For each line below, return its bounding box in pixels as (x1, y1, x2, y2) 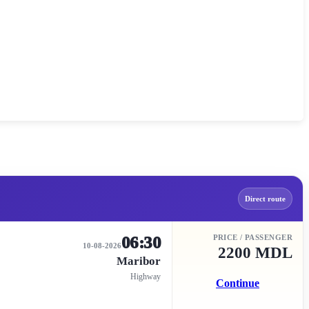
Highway (130, 271, 161, 281)
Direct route (245, 194, 286, 203)
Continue (216, 277, 259, 289)
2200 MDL (218, 243, 292, 261)
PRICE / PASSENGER (212, 232, 292, 241)
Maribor (117, 254, 161, 268)
